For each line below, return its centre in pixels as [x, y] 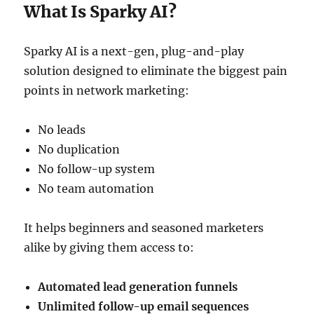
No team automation [96, 189]
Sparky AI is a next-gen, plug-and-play [134, 51]
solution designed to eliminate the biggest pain [156, 71]
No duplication [79, 149]
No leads [62, 130]
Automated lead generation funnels [138, 287]
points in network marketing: [107, 90]
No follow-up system [97, 169]
